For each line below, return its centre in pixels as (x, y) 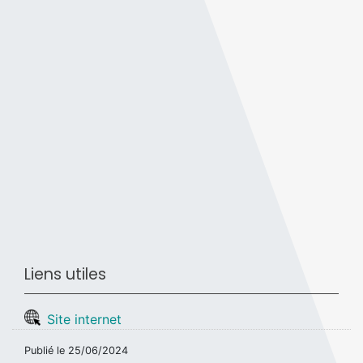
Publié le (46, 351)
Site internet (84, 320)
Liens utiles (65, 274)
